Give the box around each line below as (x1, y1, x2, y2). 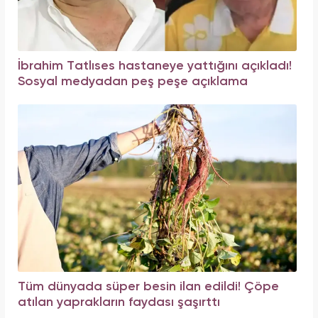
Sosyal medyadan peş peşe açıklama (18, 75, 248, 88)
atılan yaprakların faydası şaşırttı (18, 295, 220, 309)
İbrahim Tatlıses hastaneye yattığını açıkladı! (18, 59, 292, 72)
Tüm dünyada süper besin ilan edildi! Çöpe (18, 280, 279, 293)
